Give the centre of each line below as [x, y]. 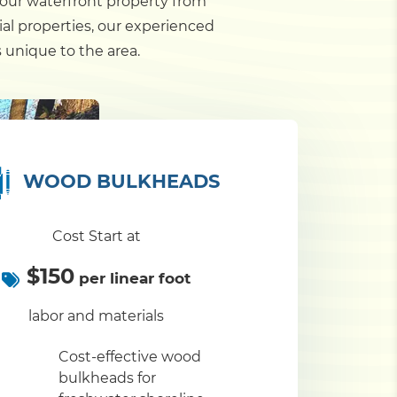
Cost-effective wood [130, 357]
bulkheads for [107, 378]
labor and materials [96, 316]
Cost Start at [96, 237]
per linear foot [132, 279]
